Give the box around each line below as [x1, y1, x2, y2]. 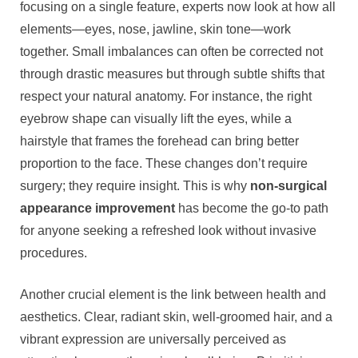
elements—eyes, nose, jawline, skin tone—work [20, 22, 291, 37]
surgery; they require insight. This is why [20, 179, 250, 193]
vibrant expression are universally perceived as [20, 332, 286, 347]
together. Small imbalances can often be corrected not [20, 45, 323, 59]
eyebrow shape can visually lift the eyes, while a [20, 112, 292, 126]
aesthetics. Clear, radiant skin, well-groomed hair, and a [20, 310, 332, 324]
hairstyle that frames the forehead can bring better [20, 134, 299, 149]
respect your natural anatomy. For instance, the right [20, 89, 312, 104]
